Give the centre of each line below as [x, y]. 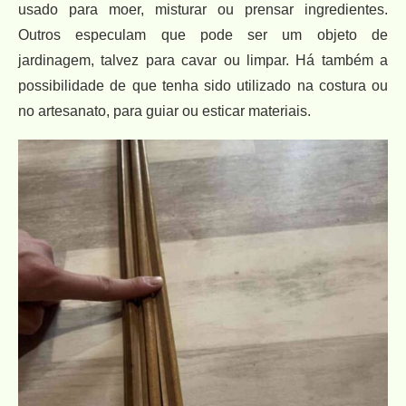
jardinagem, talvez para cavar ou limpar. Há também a [203, 60]
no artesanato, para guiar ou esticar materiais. [164, 111]
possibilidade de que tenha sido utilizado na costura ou [203, 85]
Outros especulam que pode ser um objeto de [203, 34]
